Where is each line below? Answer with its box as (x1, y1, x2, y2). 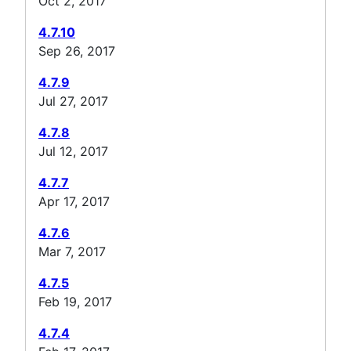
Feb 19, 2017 (38, 293, 112, 309)
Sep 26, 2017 (38, 42, 115, 59)
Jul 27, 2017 (38, 92, 108, 109)
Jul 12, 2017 (38, 143, 108, 159)
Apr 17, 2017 (38, 193, 110, 209)
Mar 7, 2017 (38, 243, 106, 259)
